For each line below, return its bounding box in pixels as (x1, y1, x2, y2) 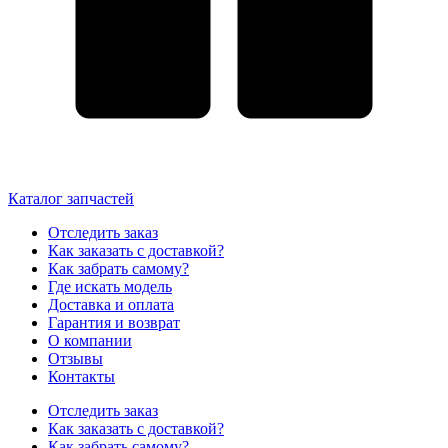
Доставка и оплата (48, 296, 174, 314)
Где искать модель (48, 278, 172, 296)
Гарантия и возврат (48, 314, 180, 332)
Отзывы (48, 350, 103, 368)
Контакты (48, 368, 115, 386)
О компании (48, 332, 132, 350)
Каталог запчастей (8, 190, 134, 208)
